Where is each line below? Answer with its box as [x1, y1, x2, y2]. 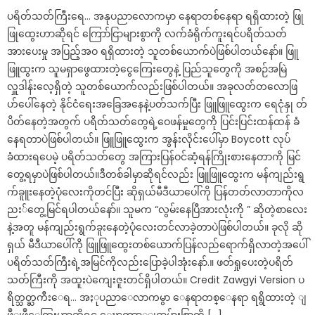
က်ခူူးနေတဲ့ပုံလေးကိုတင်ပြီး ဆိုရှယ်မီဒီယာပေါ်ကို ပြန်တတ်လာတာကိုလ [7, 184, 304, 199]
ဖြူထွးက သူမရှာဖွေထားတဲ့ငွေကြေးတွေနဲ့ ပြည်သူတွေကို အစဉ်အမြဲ [7, 61, 288, 76]
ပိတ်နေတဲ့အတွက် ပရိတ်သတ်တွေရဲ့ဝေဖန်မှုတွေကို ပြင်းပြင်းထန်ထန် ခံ [7, 114, 300, 129]
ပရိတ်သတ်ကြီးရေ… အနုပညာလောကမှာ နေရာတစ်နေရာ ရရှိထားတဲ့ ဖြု [7, 8, 304, 23]
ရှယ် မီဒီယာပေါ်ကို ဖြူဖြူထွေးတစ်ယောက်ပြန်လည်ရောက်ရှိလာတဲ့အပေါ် [7, 237, 309, 252]
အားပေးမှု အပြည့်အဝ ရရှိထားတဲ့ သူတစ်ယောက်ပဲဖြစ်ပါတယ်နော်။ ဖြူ [7, 44, 299, 58]
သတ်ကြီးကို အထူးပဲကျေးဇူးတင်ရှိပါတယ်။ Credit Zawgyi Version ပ [7, 272, 305, 287]
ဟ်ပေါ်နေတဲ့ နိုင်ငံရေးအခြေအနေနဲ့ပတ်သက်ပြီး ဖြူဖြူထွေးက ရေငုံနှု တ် [7, 96, 308, 111]
